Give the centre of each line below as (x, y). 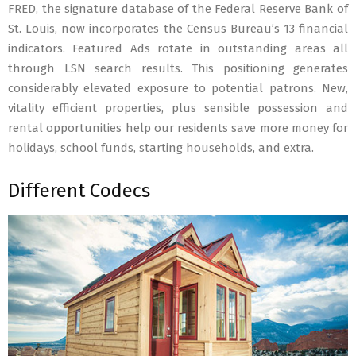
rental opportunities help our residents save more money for (178, 128)
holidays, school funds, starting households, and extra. (161, 148)
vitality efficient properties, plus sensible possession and (178, 108)
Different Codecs (79, 191)
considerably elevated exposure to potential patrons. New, (178, 88)
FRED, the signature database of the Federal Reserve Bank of (178, 9)
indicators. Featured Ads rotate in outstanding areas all (178, 48)
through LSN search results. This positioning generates (178, 68)
